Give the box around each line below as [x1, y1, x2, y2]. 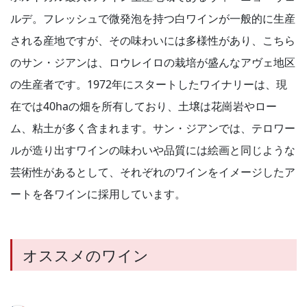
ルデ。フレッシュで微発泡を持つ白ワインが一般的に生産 [10, 11, 295, 27]
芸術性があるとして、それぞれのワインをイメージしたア [10, 164, 295, 180]
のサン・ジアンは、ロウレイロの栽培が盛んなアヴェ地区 [10, 55, 295, 71]
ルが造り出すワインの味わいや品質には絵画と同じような [10, 143, 295, 158]
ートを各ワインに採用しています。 [10, 186, 186, 202]
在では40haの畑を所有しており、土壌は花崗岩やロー [10, 99, 277, 114]
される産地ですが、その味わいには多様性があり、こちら [10, 33, 295, 49]
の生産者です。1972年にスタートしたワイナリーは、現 [10, 77, 287, 93]
